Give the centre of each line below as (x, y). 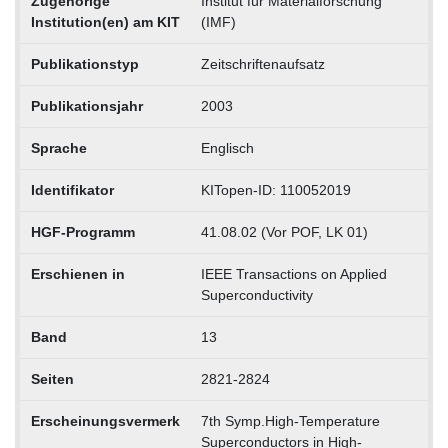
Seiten (52, 378)
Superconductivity (256, 294)
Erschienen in (77, 273)
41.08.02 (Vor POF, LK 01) (284, 231)
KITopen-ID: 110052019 (275, 189)
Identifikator (72, 189)
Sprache (58, 147)
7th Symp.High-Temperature (290, 420)
